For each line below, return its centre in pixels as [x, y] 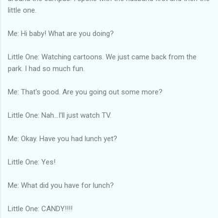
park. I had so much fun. [46, 68]
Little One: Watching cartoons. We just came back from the [102, 57]
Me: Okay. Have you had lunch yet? [63, 138]
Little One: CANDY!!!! [40, 209]
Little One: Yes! [32, 162]
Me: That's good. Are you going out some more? [85, 92]
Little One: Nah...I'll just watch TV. [60, 115]
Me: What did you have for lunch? [61, 185]
